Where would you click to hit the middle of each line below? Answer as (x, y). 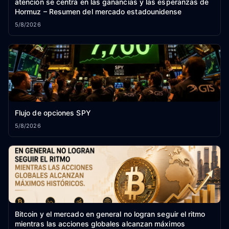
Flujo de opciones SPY (53, 113)
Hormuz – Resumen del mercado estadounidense (98, 12)
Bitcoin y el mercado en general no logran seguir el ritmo (110, 214)
